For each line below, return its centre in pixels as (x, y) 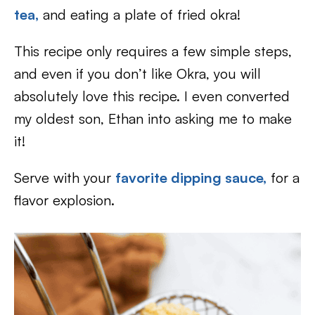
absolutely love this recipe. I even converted (152, 96)
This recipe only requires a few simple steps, (153, 51)
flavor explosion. (64, 200)
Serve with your (65, 178)
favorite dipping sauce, (191, 178)
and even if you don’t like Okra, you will (137, 73)
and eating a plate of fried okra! (140, 14)
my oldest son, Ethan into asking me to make (153, 118)
